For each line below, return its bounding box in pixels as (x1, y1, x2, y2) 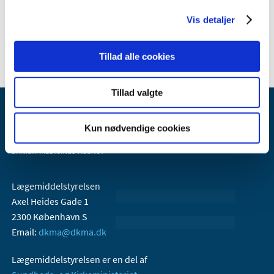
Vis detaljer (187, 14, 235, 25)
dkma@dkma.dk (39, 226, 106, 239)
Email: (12, 226, 39, 239)
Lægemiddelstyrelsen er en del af (12, 253, 149, 266)
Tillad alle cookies (99, 51, 175, 62)
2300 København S (12, 210, 87, 223)
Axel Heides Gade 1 (12, 195, 89, 208)
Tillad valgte (111, 87, 163, 98)
